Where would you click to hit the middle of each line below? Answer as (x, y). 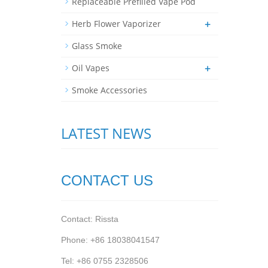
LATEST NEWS (106, 133)
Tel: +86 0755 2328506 (105, 261)
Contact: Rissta (90, 219)
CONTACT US (107, 180)
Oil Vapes (91, 68)
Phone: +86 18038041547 (110, 240)
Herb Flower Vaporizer (116, 24)
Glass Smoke (97, 46)
